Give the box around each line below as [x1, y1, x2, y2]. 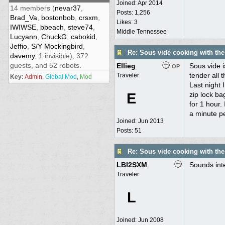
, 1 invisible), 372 [34, 52, 88, 60]
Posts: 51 [116, 127, 142, 134]
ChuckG [41, 33, 67, 41]
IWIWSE [10, 23, 36, 31]
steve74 [67, 23, 93, 31]
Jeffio [10, 42, 27, 50]
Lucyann [10, 33, 37, 41]
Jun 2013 [138, 118, 164, 125]
